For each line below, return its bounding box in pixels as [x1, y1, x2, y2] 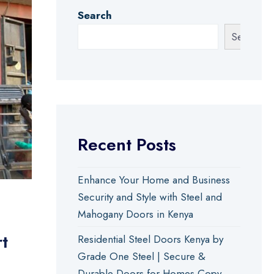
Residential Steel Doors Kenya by [77, 232, 223, 246]
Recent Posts [77, 132, 176, 157]
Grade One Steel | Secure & [77, 249, 206, 264]
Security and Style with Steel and [77, 190, 222, 204]
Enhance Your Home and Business [77, 172, 230, 187]
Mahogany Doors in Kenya [77, 207, 193, 221]
